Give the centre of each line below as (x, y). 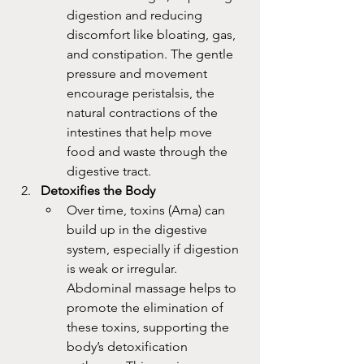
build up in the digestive (139, 230)
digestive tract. (109, 171)
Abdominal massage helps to (153, 288)
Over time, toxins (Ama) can (147, 210)
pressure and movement (139, 74)
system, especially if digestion (154, 249)
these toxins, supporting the (149, 327)
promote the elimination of (147, 308)
